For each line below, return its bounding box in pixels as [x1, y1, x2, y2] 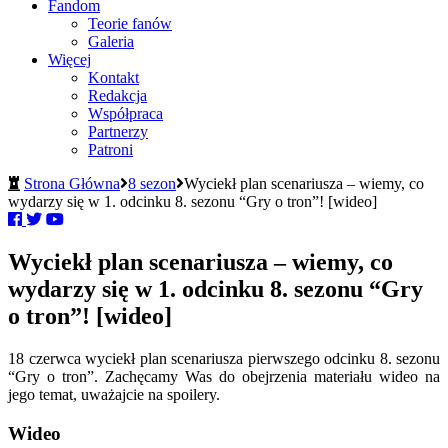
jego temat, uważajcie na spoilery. [8, 386, 220, 404]
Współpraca [88, 105, 163, 123]
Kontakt [88, 69, 139, 87]
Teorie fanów [88, 15, 172, 33]
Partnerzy [88, 123, 148, 141]
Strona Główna [24, 175, 120, 193]
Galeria [88, 33, 134, 51]
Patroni [88, 141, 133, 159]
